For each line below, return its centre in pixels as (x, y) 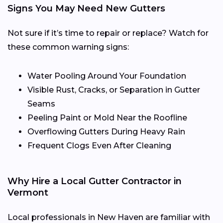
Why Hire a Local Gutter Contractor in (95, 181)
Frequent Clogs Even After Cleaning (99, 145)
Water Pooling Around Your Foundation (107, 76)
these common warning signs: (68, 47)
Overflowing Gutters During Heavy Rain (106, 131)
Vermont (28, 192)
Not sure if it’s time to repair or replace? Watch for (108, 33)
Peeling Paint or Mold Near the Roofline (107, 117)
